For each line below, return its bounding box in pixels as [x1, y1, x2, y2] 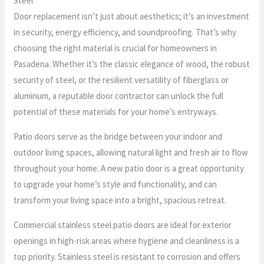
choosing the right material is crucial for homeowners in [14, 42, 217, 54]
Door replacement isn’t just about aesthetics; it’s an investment [14, 10, 250, 22]
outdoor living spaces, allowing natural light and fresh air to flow [14, 146, 249, 158]
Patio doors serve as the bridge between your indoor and [14, 130, 223, 142]
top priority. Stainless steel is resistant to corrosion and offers [14, 250, 241, 262]
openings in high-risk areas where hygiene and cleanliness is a [14, 235, 240, 246]
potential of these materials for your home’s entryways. [14, 105, 219, 117]
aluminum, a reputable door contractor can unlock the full [14, 90, 224, 101]
